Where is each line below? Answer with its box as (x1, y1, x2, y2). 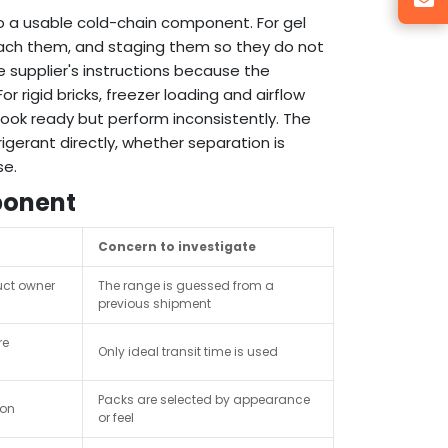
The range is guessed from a (98, 277, 274, 295)
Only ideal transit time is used (98, 343, 278, 361)
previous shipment (98, 295, 211, 313)
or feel (98, 409, 134, 427)
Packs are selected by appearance (98, 391, 310, 409)
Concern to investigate (98, 238, 256, 256)
